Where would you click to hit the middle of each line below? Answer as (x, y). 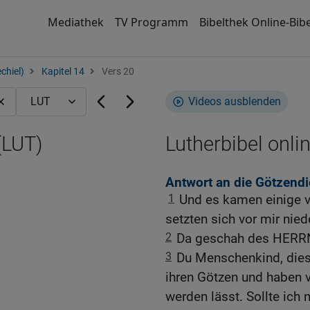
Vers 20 (117, 72)
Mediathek (75, 22)
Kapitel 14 (63, 72)
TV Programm (151, 22)
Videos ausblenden (235, 101)
